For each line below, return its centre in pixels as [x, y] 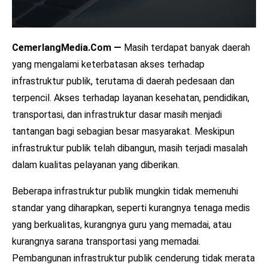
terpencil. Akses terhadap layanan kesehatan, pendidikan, [131, 98]
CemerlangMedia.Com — [67, 47]
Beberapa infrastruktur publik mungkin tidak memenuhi [125, 191]
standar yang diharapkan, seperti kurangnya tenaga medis [131, 208]
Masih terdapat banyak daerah [186, 47]
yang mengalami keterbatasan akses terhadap [108, 64]
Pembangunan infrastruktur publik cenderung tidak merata [133, 258]
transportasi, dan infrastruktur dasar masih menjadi [117, 114]
